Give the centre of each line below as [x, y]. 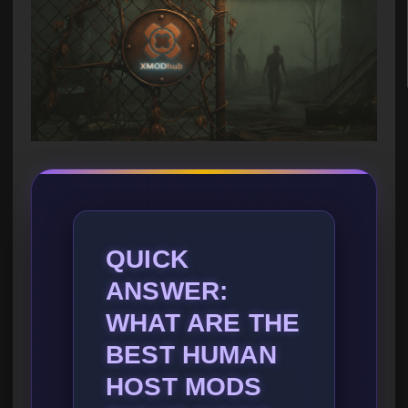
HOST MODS [184, 387]
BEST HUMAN [191, 355]
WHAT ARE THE [203, 323]
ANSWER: [167, 291]
